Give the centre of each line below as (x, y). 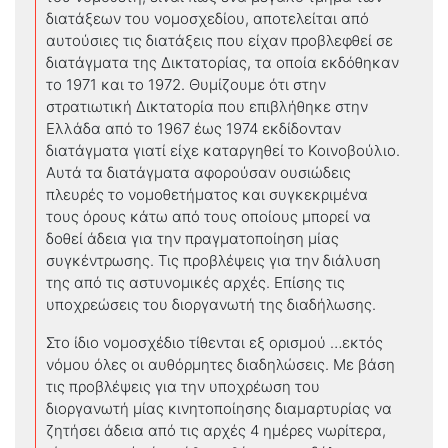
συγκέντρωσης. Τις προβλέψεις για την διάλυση (213, 260)
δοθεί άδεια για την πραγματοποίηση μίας (192, 238)
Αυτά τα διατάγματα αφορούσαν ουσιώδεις (198, 172)
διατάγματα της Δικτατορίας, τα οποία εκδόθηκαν (222, 62)
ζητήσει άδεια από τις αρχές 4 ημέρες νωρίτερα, (216, 430)
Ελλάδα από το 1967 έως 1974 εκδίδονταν (193, 128)
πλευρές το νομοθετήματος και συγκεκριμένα (207, 194)
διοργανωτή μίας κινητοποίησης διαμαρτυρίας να (219, 408)
